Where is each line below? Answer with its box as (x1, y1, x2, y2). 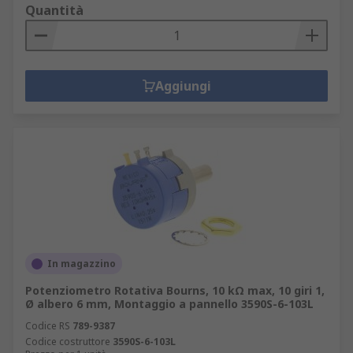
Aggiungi (154, 77, 211, 95)
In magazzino (47, 257, 116, 270)
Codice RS (25, 319, 70, 333)
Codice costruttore (25, 335, 110, 348)
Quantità (25, 2, 84, 19)
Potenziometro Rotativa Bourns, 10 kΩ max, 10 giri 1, (25, 283, 325, 298)
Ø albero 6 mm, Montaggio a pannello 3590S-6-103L (25, 296, 314, 311)
